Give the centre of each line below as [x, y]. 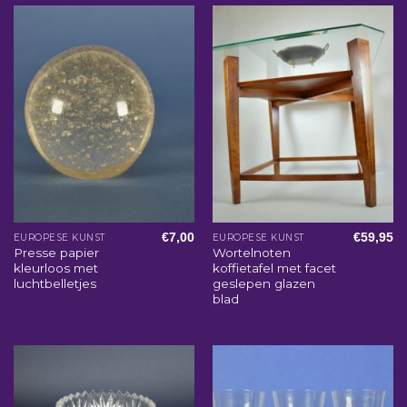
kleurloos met [55, 268]
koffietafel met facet [274, 268]
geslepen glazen [263, 284]
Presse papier [56, 253]
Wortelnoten [251, 253]
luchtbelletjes [55, 284]
